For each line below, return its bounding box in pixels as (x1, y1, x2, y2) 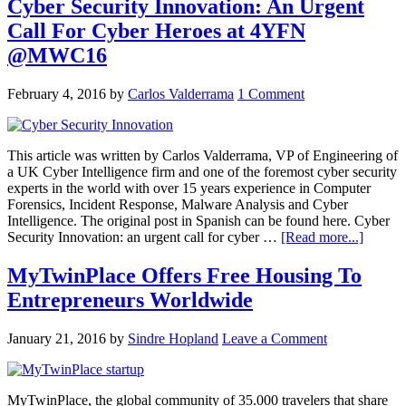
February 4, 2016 (7, 85, 106, 101)
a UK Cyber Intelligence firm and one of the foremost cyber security (7, 163, 397, 179)
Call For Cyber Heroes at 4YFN (7, 18, 305, 43)
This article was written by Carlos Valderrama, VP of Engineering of (7, 147, 398, 163)
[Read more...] (281, 228, 363, 245)
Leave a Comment (222, 330, 327, 346)
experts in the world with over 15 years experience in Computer (7, 179, 371, 196)
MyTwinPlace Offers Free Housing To (7, 263, 362, 287)
